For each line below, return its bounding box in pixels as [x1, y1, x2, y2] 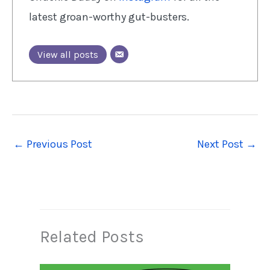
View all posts [37, 48, 99, 60]
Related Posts [39, 227, 144, 246]
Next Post [197, 137, 246, 151]
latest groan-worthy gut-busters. [29, 10, 190, 24]
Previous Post [24, 137, 92, 151]
